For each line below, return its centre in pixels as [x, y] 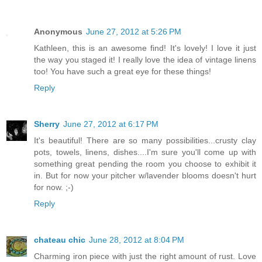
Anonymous [58, 31]
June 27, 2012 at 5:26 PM [134, 31]
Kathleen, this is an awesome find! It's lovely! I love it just [145, 48]
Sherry [47, 124]
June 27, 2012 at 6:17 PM [111, 124]
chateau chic [60, 239]
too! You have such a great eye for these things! [123, 71]
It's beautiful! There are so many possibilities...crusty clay [145, 140]
